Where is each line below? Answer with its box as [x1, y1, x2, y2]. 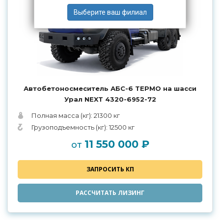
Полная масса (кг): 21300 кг [31, 111, 120, 120]
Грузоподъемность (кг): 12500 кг [31, 123, 135, 132]
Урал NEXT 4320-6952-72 [64, 95, 156, 104]
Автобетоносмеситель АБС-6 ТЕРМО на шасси [24, 84, 196, 93]
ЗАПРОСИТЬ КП [86, 165, 134, 174]
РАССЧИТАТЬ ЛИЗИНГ [76, 189, 144, 197]
